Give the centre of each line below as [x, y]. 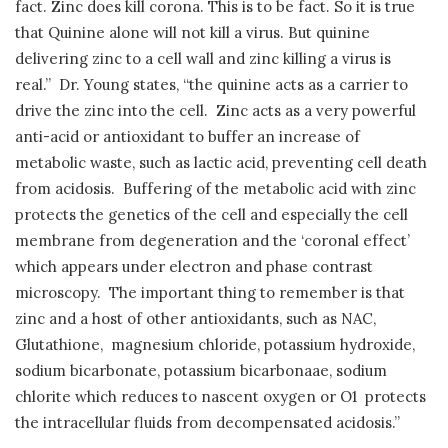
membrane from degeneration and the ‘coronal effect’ [212, 241]
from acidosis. [65, 189]
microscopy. [58, 293]
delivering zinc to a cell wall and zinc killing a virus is [203, 59]
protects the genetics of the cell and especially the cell [211, 215]
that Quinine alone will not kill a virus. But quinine [192, 33]
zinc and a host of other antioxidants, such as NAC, [195, 319]
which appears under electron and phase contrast [194, 267]
